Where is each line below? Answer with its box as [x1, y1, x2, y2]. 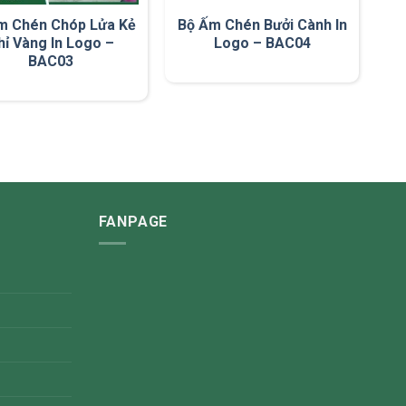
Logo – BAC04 [213, 34, 311, 52]
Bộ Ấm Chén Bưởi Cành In [177, 15, 347, 34]
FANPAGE [98, 212, 169, 230]
